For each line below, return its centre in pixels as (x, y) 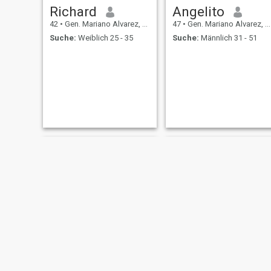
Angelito (198, 12)
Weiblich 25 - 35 (104, 38)
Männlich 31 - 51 (228, 38)
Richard (73, 12)
